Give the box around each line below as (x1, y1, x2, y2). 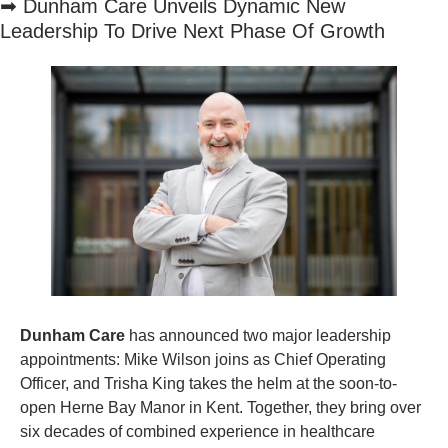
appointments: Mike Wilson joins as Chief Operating (20, 350, 386, 368)
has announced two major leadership (129, 326, 391, 344)
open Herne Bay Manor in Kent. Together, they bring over (20, 398, 421, 416)
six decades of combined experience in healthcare (20, 422, 375, 440)
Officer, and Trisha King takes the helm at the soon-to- (20, 374, 397, 392)
